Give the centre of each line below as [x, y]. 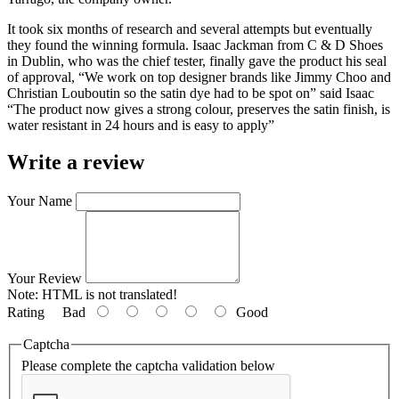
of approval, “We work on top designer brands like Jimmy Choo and [199, 77]
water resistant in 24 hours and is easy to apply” [141, 125]
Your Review [45, 279]
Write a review [76, 163]
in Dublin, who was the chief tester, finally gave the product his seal [197, 61]
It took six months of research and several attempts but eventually [190, 28]
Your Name [40, 201]
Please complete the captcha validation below [148, 365]
